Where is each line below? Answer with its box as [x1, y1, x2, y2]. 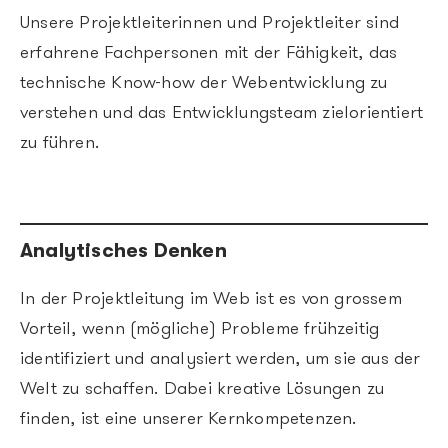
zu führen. [20, 133, 100, 153]
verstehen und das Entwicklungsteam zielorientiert [20, 103, 424, 123]
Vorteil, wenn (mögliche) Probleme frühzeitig [20, 319, 380, 339]
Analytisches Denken [20, 238, 227, 262]
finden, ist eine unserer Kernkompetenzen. [20, 409, 357, 429]
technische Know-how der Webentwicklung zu [20, 73, 388, 93]
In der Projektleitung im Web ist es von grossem [20, 289, 402, 309]
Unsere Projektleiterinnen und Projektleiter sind [20, 13, 400, 33]
